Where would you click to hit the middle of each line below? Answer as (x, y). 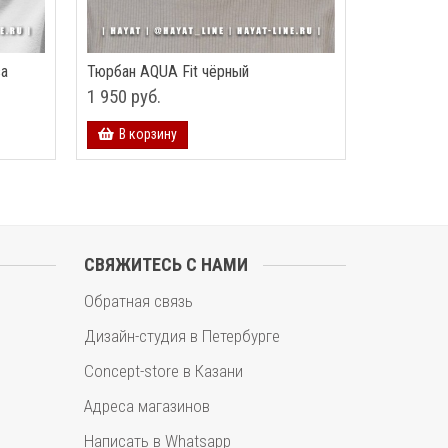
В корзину (148, 134)
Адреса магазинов (147, 406)
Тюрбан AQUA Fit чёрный (168, 71)
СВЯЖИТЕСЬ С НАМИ (166, 264)
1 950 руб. (124, 96)
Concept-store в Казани (163, 371)
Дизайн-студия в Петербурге (182, 336)
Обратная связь (138, 301)
